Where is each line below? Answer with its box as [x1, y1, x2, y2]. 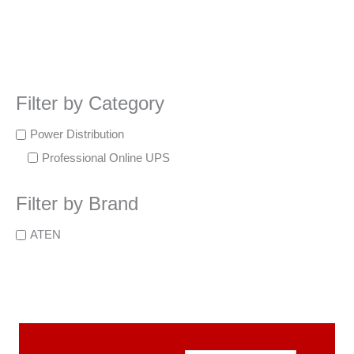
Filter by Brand [16, 193, 138, 215]
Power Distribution [30, 127, 124, 141]
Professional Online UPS [42, 151, 170, 164]
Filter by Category [16, 92, 164, 115]
